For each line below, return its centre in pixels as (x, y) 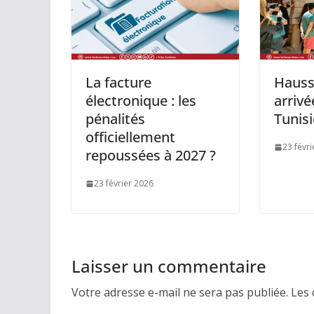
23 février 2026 (124, 184)
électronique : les (141, 101)
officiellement (130, 137)
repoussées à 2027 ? (151, 156)
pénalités (115, 119)
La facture (118, 83)
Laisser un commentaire (169, 266)
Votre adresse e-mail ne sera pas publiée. (180, 293)
